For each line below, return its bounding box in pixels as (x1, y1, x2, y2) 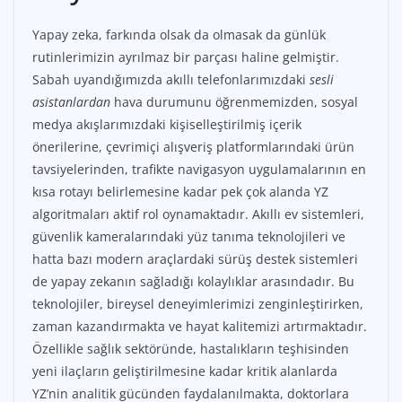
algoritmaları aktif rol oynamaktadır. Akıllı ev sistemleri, (32, 205, 364, 223)
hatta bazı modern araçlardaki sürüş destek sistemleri (32, 250, 358, 268)
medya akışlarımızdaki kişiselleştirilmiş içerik (32, 116, 301, 134)
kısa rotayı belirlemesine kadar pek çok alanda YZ (32, 183, 328, 201)
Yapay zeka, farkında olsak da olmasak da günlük (32, 26, 326, 44)
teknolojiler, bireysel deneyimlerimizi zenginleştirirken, (32, 295, 363, 313)
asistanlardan (32, 93, 110, 111)
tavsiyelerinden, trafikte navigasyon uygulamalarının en (32, 161, 366, 179)
